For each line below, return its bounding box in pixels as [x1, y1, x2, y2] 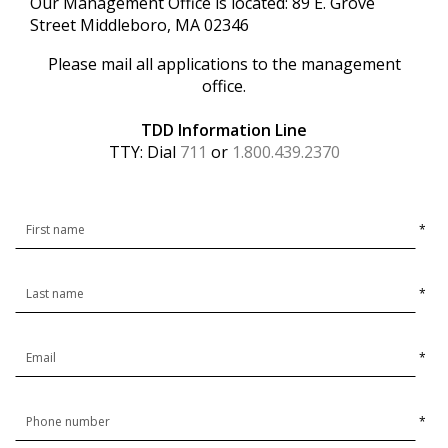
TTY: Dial [108, 140, 180, 163]
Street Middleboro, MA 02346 [30, 13, 249, 36]
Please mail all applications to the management [47, 52, 401, 75]
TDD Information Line [141, 118, 307, 141]
